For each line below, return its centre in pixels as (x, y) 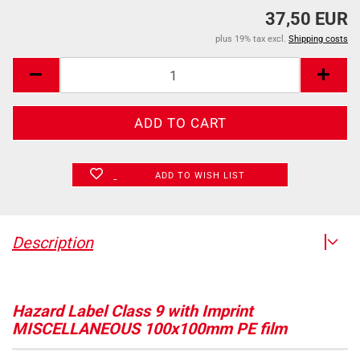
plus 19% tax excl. (252, 39)
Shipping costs (318, 39)
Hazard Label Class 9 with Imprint (133, 311)
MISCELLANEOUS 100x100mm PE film (149, 329)
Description (53, 243)
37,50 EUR (307, 19)
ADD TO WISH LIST (200, 176)
